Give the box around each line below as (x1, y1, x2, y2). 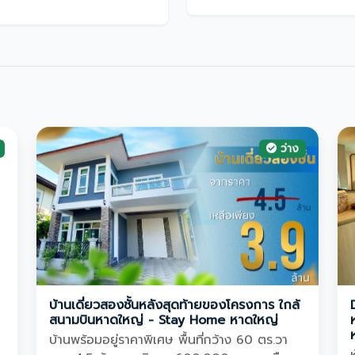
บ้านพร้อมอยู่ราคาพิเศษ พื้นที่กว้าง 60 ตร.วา (49, 330, 288, 350)
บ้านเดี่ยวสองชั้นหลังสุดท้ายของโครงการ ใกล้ (49, 296, 300, 315)
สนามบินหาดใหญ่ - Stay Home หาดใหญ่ (49, 311, 278, 330)
